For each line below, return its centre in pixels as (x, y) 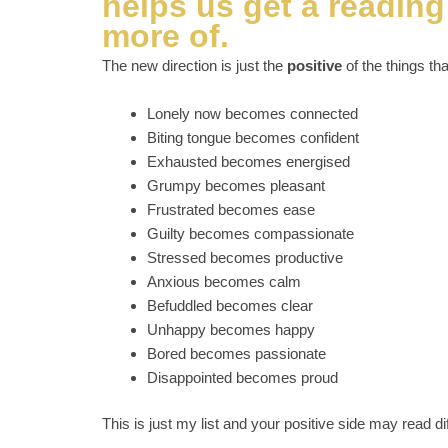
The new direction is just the (194, 65)
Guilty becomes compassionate (250, 233)
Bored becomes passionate (236, 353)
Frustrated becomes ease (231, 209)
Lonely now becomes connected (252, 113)
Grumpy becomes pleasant (236, 185)
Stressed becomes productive (245, 257)
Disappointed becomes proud (242, 377)
